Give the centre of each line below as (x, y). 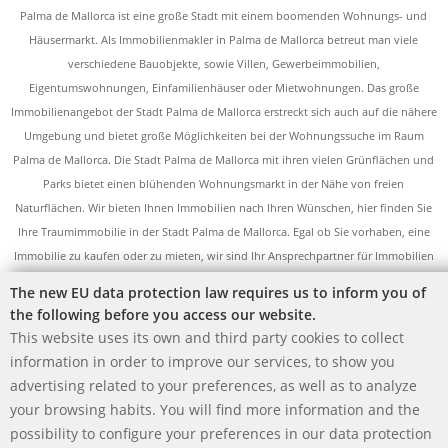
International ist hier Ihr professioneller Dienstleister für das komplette (223, 375)
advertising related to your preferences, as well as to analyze (213, 385)
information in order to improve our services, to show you (202, 361)
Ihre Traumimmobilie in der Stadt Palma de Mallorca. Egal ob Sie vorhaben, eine (223, 231)
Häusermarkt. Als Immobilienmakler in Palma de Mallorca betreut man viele (224, 39)
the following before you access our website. (163, 314)
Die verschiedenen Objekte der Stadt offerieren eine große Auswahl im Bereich (223, 327)
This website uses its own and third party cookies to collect (207, 337)
